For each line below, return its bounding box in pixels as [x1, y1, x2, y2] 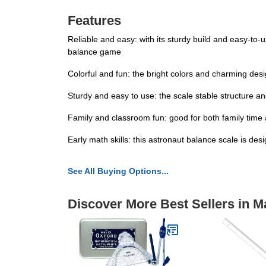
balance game [68, 47, 121, 56]
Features [68, 13, 121, 28]
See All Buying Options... [68, 166, 169, 176]
